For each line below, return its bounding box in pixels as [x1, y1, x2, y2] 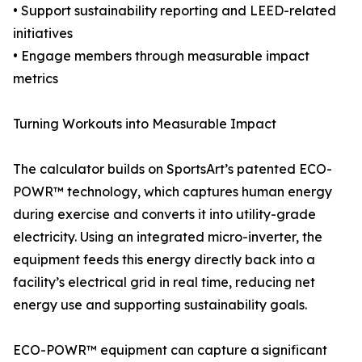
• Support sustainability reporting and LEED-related [13, 2, 336, 19]
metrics [13, 70, 58, 87]
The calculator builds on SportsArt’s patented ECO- [13, 161, 332, 178]
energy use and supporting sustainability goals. [13, 297, 307, 314]
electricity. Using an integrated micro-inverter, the [13, 229, 322, 246]
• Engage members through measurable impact [13, 48, 309, 65]
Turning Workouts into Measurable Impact [13, 116, 276, 133]
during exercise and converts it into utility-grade [13, 206, 316, 223]
